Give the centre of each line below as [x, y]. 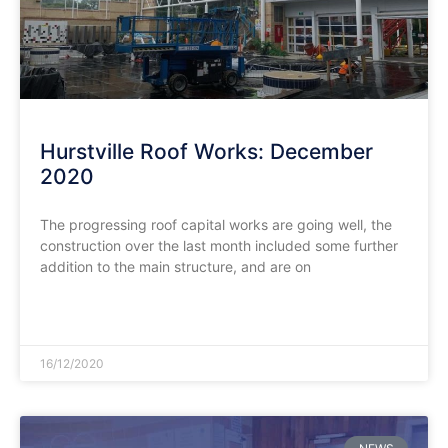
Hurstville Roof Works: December [206, 151]
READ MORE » [81, 315]
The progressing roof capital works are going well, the [216, 224]
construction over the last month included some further [219, 245]
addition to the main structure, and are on [175, 266]
